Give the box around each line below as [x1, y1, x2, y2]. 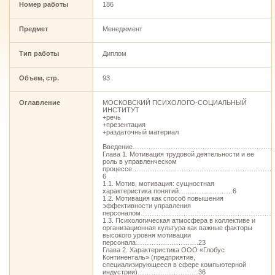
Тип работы [19, 50, 59, 57]
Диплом [103, 50, 126, 57]
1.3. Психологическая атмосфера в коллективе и [103, 217, 255, 224]
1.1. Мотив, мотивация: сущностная [103, 180, 214, 187]
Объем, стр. [19, 74, 59, 82]
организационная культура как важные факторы [103, 224, 252, 231]
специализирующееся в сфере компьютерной [103, 261, 246, 268]
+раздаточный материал [103, 128, 179, 136]
